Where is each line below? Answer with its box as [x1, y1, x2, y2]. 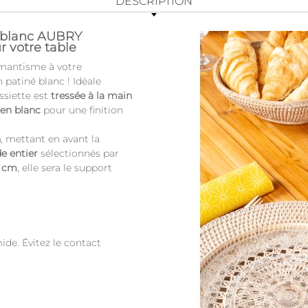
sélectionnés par [38, 146, 119, 159]
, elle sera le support [17, 161, 112, 174]
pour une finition [41, 103, 123, 116]
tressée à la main [51, 89, 132, 102]
